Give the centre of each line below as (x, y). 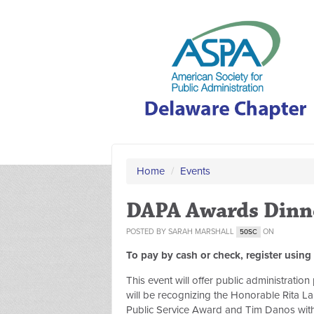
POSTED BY (147, 232)
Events (195, 171)
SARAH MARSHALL (201, 232)
